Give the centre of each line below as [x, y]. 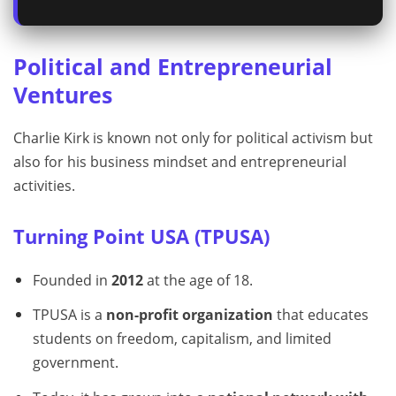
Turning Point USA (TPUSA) [141, 236]
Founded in [72, 280]
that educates [320, 315]
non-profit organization [189, 315]
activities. [44, 185]
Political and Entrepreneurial [173, 66]
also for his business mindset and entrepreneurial [180, 161]
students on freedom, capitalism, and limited [182, 339]
